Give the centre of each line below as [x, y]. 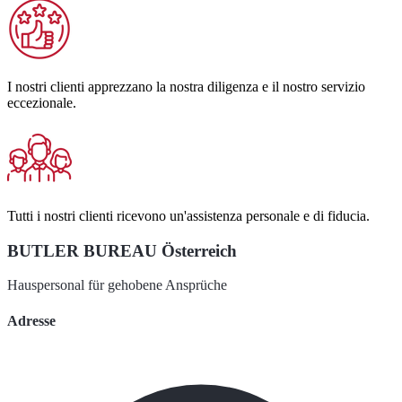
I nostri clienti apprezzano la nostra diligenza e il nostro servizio [186, 86]
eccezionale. [42, 102]
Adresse [31, 320]
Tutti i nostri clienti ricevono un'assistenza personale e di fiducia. [188, 215]
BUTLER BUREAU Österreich [122, 250]
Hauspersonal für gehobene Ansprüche [117, 285]
